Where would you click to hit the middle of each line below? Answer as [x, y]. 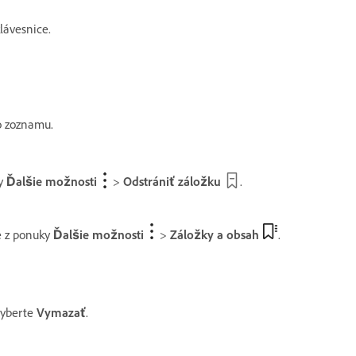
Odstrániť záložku [172, 181]
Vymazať [61, 312]
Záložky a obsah [215, 234]
